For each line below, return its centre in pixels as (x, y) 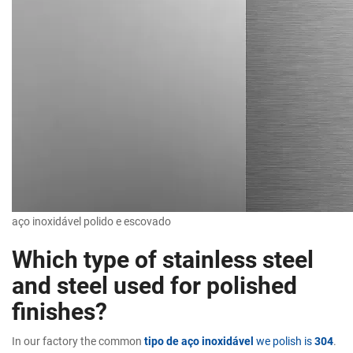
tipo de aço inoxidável (199, 340)
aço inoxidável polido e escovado (91, 221)
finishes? (59, 310)
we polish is (284, 340)
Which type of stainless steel (163, 258)
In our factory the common (78, 340)
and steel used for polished (154, 284)
